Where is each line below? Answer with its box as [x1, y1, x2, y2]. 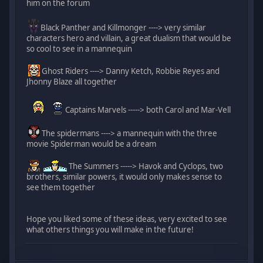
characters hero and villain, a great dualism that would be [26, 32, 232, 43]
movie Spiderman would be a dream [26, 138, 157, 149]
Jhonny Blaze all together [26, 76, 117, 87]
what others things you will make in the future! [26, 224, 194, 235]
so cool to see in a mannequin [26, 43, 133, 54]
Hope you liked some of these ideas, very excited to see [26, 213, 228, 224]
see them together [26, 181, 96, 193]
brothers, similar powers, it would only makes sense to [26, 171, 222, 182]
